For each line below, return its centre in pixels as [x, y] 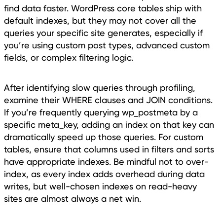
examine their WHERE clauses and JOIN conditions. [108, 100]
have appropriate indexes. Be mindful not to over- [106, 162]
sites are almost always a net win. [73, 199]
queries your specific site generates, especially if [103, 33]
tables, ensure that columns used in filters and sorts [109, 149]
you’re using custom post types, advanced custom [107, 45]
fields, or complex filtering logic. [69, 58]
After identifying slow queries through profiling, [100, 88]
